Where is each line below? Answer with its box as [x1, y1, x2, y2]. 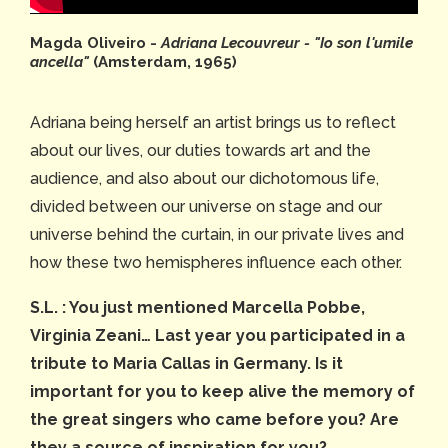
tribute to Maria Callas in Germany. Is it [30, 353, 343, 373]
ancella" [30, 52, 89, 71]
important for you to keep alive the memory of [30, 381, 415, 401]
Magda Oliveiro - [30, 33, 161, 52]
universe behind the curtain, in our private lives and [30, 224, 404, 244]
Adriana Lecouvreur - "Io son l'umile [161, 33, 413, 52]
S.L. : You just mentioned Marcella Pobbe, [30, 297, 365, 317]
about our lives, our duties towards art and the [30, 140, 371, 160]
